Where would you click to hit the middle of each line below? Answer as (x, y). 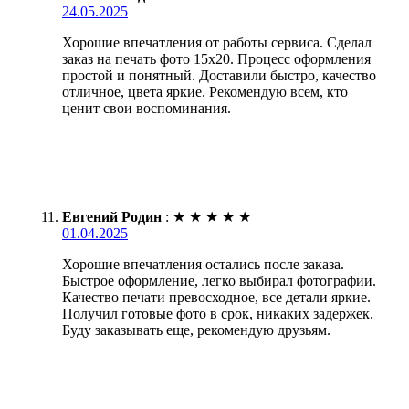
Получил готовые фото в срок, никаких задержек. (218, 313)
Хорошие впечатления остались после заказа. (203, 264)
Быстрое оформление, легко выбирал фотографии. (219, 280)
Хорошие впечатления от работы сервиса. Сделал (217, 42)
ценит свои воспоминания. (147, 108)
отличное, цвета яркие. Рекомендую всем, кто (205, 91)
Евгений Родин (112, 216)
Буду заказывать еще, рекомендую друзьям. (196, 330)
